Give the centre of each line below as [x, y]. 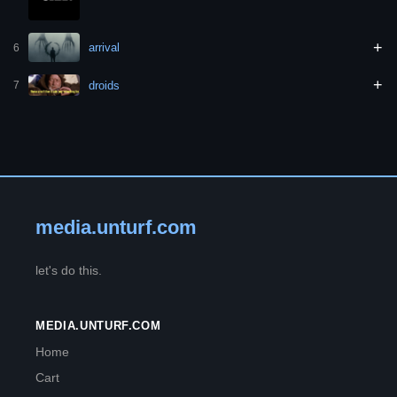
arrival [104, 48]
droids [104, 85]
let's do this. [69, 271]
